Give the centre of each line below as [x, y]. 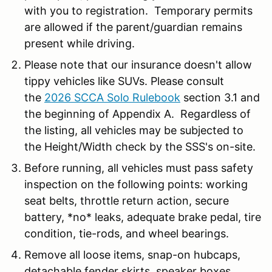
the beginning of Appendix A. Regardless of [138, 114]
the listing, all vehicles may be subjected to [134, 130]
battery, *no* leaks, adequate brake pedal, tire [143, 217]
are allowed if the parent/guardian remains [133, 27]
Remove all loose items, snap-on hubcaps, [132, 254]
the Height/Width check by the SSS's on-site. [140, 146]
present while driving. [80, 43]
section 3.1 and [220, 97]
